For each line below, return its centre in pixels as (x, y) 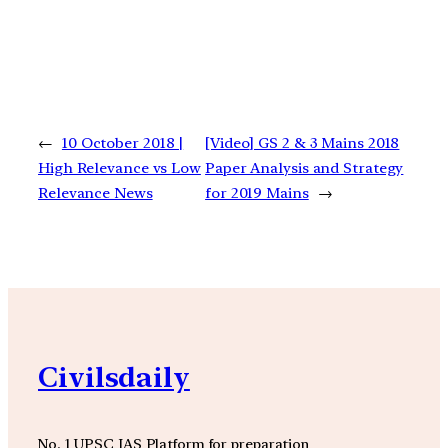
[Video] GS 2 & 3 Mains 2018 (302, 143)
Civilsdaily (114, 377)
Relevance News (95, 193)
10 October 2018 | (122, 143)
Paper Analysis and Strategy (304, 168)
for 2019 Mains (257, 193)
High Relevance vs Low (119, 168)
